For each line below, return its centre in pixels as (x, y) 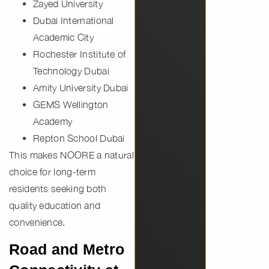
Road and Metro (67, 249)
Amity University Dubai (81, 87)
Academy (53, 121)
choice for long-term (53, 171)
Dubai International (74, 20)
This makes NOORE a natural (71, 155)
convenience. (37, 222)
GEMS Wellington (71, 104)
